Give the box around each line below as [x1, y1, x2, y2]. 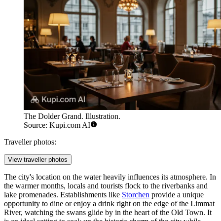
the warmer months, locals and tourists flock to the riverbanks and [4, 181, 208, 190]
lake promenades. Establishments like [4, 190, 122, 199]
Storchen [122, 190, 149, 199]
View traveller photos [8, 155, 68, 163]
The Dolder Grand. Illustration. [24, 111, 120, 120]
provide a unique [149, 190, 204, 199]
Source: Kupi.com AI [24, 120, 90, 129]
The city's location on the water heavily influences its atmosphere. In [4, 172, 216, 181]
